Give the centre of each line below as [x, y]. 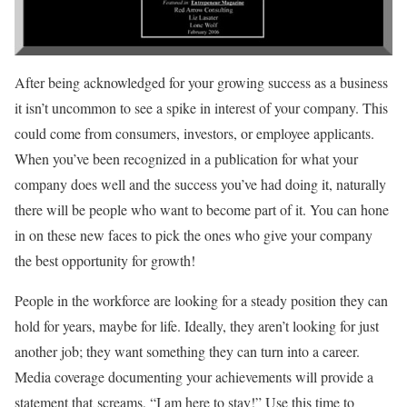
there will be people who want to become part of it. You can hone [202, 209]
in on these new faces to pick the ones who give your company [194, 235]
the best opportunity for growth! [105, 260]
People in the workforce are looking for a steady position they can [201, 300]
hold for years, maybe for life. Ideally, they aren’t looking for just [197, 326]
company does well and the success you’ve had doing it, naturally [200, 184]
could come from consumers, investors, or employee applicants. [194, 133]
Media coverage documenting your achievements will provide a [194, 377]
